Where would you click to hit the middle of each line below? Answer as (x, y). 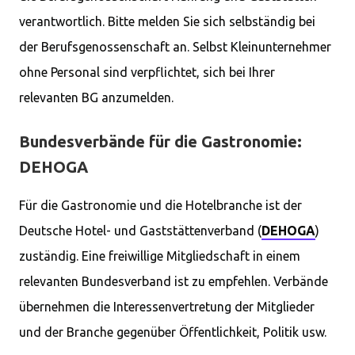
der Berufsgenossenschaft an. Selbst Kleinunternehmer (175, 47)
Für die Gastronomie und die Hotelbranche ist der (160, 205)
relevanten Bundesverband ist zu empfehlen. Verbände (174, 281)
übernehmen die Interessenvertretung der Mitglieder (167, 307)
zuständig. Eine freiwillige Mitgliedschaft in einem (160, 256)
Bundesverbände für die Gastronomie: (160, 141)
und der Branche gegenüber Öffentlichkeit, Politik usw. (173, 332)
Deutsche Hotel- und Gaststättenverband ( (140, 231)
